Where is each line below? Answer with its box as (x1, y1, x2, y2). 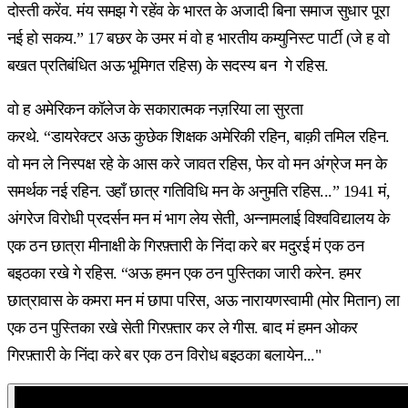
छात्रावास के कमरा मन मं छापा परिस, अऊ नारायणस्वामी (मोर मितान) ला (7, 291, 400, 310)
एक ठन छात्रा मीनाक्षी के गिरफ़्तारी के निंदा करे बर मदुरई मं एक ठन (7, 236, 364, 255)
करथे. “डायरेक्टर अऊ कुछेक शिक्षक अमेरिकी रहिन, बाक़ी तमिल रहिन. (7, 127, 390, 146)
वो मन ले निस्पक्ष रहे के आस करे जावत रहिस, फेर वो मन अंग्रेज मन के (7, 154, 387, 173)
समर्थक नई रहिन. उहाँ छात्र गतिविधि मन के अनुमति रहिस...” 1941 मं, (7, 181, 390, 200)
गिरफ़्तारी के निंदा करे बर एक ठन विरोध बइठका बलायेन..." (7, 345, 321, 364)
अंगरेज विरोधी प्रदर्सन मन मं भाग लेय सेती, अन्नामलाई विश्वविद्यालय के (7, 209, 390, 228)
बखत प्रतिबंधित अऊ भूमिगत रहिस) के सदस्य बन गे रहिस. (7, 56, 329, 75)
